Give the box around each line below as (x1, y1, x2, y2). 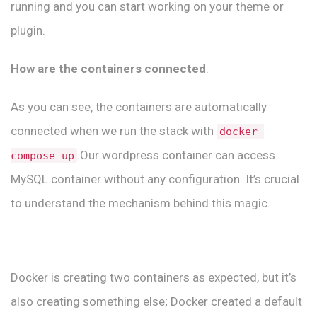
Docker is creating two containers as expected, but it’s (11, 270, 296, 284)
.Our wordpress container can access (77, 147, 275, 162)
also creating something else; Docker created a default (11, 294, 302, 309)
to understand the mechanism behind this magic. (11, 195, 270, 210)
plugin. (11, 23, 45, 38)
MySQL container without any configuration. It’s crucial (11, 171, 299, 186)
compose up (11, 149, 74, 162)
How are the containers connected (11, 61, 206, 76)
